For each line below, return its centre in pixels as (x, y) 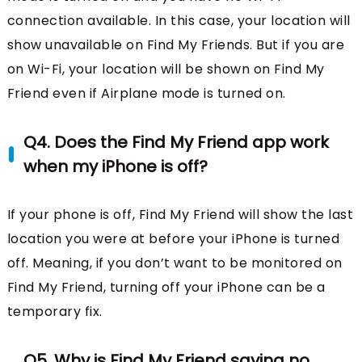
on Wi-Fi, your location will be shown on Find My (166, 69)
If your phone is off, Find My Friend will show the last (180, 214)
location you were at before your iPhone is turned (173, 238)
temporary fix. (55, 311)
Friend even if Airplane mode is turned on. (146, 93)
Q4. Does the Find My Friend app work (176, 142)
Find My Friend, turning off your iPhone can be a (166, 287)
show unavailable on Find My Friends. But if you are (176, 44)
